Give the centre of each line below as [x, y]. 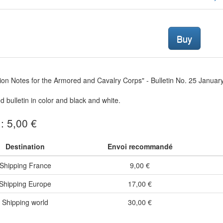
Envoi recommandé [140, 147]
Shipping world [25, 202]
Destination [25, 147]
